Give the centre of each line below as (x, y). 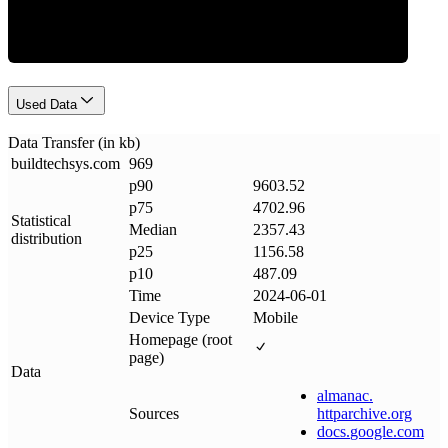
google (371, 431)
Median (153, 229)
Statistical (41, 220)
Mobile (275, 317)
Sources (154, 413)
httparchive (352, 413)
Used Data (46, 105)
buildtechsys (50, 163)
